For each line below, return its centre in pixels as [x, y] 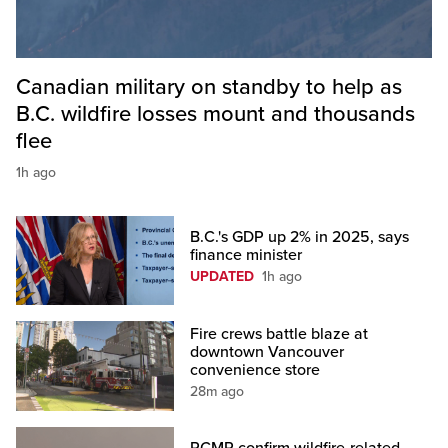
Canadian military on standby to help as [209, 87]
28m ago [217, 391]
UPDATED [222, 277]
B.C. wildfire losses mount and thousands [215, 114]
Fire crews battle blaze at [279, 333]
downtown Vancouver [267, 351]
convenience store [255, 369]
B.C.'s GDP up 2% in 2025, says [300, 237]
